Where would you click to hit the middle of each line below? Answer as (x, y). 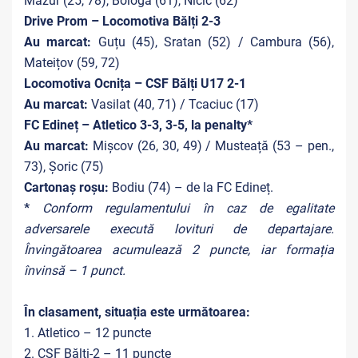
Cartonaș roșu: (66, 187)
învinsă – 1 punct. (75, 270)
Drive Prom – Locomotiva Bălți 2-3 (122, 21)
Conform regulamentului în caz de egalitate (189, 208)
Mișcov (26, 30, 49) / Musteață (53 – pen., (211, 146)
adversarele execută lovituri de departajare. (179, 229)
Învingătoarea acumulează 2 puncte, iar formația (179, 250)
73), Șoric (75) (64, 167)
